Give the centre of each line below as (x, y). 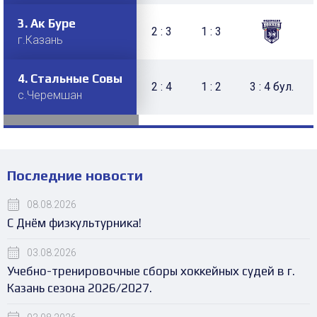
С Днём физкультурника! (74, 223)
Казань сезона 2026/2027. (80, 288)
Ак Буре (53, 23)
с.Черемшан (50, 95)
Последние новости (75, 175)
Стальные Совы (76, 79)
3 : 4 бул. (272, 87)
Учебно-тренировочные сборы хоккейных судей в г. (151, 271)
